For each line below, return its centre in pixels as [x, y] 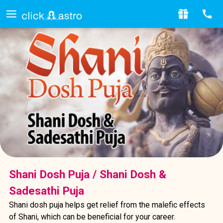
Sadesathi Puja [46, 190]
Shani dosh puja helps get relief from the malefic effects [107, 205]
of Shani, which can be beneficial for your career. [92, 217]
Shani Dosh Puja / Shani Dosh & [87, 174]
